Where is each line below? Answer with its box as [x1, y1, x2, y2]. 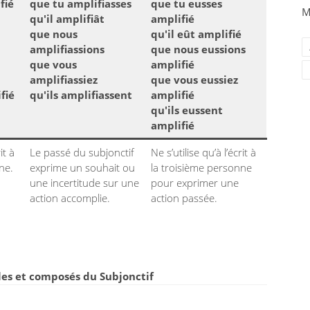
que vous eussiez [151, 73, 238, 86]
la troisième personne [151, 161, 252, 174]
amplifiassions [30, 42, 104, 56]
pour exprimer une [151, 176, 239, 190]
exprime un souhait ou [30, 161, 135, 174]
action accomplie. [30, 191, 110, 205]
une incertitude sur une [30, 176, 139, 190]
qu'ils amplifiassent [30, 88, 132, 102]
